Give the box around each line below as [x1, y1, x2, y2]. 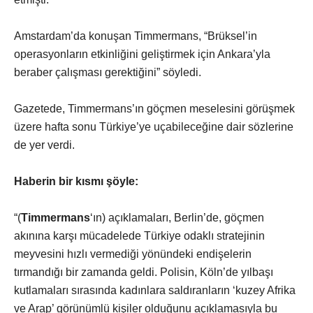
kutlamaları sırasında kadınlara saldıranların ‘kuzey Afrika [14, 284, 296, 297]
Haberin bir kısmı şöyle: [14, 175, 138, 188]
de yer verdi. [14, 139, 75, 152]
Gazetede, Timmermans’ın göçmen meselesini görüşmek [14, 103, 295, 115]
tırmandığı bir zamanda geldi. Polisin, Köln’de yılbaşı [14, 266, 273, 279]
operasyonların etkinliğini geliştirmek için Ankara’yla [14, 48, 270, 61]
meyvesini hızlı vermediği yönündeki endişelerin [14, 248, 252, 261]
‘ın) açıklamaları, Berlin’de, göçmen [90, 212, 264, 224]
